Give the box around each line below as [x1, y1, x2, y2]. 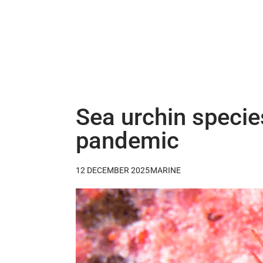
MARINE [150, 166, 181, 176]
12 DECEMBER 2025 [76, 166, 150, 176]
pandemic [76, 127, 179, 155]
